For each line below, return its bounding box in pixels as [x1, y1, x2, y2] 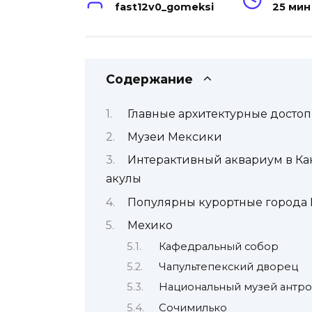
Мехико [127, 219, 173, 233]
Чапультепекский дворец [159, 260, 299, 273]
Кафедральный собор [159, 240, 279, 253]
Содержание [106, 72, 193, 87]
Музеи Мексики [127, 130, 222, 143]
